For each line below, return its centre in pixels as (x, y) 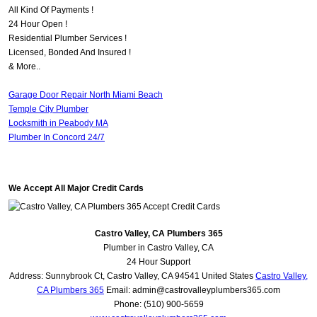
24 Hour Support (158, 262)
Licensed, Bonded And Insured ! (70, 53)
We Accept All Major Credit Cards (76, 189)
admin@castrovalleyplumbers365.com (206, 290)
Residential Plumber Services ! (68, 39)
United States (227, 276)
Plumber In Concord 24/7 (57, 138)
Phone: (128, 305)
